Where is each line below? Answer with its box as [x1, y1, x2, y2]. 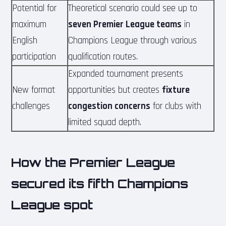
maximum [12, 18, 47, 30]
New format [12, 84, 55, 96]
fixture [162, 84, 190, 96]
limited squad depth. [68, 116, 142, 128]
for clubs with [150, 100, 202, 112]
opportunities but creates [68, 84, 162, 96]
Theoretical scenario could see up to [68, 2, 198, 14]
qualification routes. [68, 50, 138, 63]
